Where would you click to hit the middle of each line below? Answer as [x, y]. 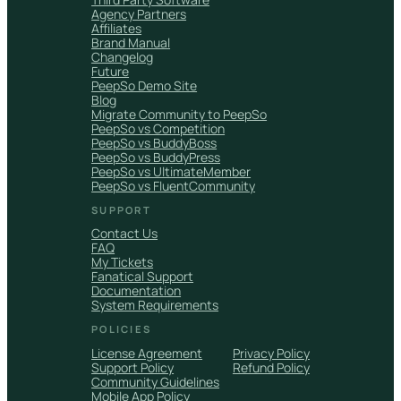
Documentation [137, 291]
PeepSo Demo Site [145, 85]
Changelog [123, 56]
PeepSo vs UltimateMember [171, 171]
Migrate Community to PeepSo [179, 114]
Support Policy [133, 367]
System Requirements [155, 305]
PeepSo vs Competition [158, 128]
